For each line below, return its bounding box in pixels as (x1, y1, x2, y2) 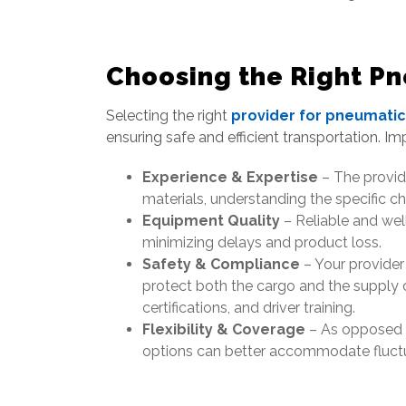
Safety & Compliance (142, 256, 300, 273)
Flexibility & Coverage (142, 321, 305, 338)
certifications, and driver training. (142, 299, 355, 316)
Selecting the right (106, 107, 231, 124)
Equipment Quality (142, 212, 280, 229)
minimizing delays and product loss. (142, 234, 382, 251)
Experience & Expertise (142, 169, 318, 186)
